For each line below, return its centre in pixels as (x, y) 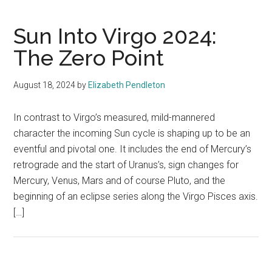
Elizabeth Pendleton (127, 85)
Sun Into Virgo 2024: (115, 36)
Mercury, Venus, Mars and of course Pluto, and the (120, 181)
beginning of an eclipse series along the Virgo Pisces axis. (136, 196)
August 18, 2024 (45, 85)
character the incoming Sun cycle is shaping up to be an (132, 133)
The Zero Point (89, 58)
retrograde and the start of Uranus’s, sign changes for (126, 165)
